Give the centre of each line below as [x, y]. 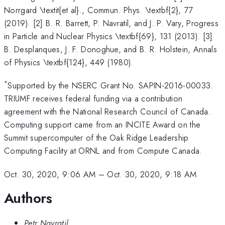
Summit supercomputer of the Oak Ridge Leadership [96, 138]
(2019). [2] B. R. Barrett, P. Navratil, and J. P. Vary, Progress [111, 23]
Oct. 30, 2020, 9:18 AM [152, 174]
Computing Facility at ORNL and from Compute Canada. [103, 151]
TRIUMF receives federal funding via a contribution [93, 99]
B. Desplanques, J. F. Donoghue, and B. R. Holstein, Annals [110, 49]
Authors [28, 198]
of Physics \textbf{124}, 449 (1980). [69, 62]
